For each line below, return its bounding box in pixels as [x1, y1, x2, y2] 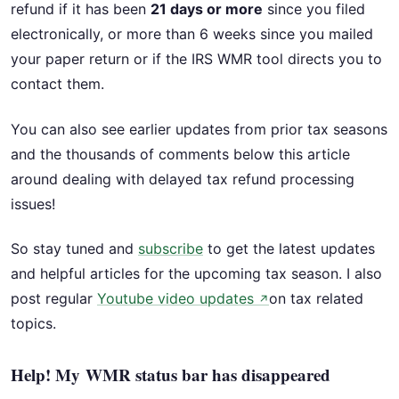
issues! [11, 194, 55, 213]
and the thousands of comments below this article [11, 144, 350, 163]
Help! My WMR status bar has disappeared [11, 362, 330, 387]
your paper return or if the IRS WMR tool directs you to [11, 50, 382, 69]
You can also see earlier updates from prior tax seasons [11, 119, 387, 138]
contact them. [11, 75, 109, 94]
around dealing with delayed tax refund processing [11, 169, 354, 188]
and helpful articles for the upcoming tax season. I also [11, 265, 382, 283]
